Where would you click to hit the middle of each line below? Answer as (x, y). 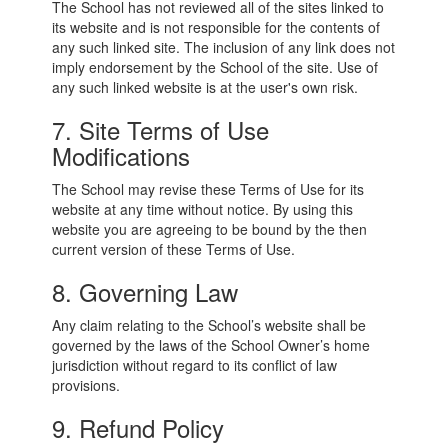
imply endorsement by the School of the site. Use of (215, 67)
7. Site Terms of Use (161, 129)
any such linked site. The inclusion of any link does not (224, 47)
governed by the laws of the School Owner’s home (211, 345)
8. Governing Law (145, 291)
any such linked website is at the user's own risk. (205, 87)
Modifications (121, 155)
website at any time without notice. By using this (203, 209)
